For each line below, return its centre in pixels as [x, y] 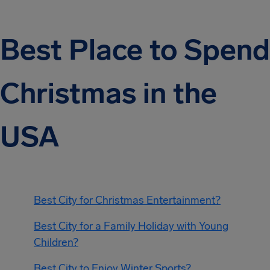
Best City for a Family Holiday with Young [131, 226]
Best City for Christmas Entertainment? [127, 200]
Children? [56, 242]
